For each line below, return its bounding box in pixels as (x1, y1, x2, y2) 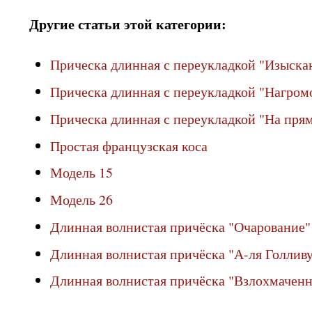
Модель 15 (50, 163, 113, 182)
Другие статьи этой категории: (29, 14, 226, 35)
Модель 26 (50, 190, 113, 209)
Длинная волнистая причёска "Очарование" (50, 217, 311, 236)
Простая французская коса (50, 136, 208, 155)
